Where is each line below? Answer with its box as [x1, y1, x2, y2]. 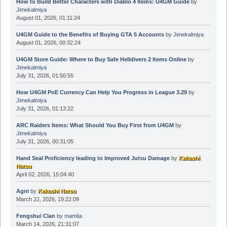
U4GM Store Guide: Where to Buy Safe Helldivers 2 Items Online [16, 56, 186, 63]
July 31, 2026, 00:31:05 [16, 138, 73, 145]
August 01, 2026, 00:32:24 [16, 40, 81, 46]
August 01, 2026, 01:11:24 [16, 15, 80, 21]
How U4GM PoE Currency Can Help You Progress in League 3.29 [16, 89, 187, 96]
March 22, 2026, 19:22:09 [16, 196, 79, 203]
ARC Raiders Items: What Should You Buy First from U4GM [16, 122, 174, 129]
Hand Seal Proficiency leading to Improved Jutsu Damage [16, 155, 170, 162]
